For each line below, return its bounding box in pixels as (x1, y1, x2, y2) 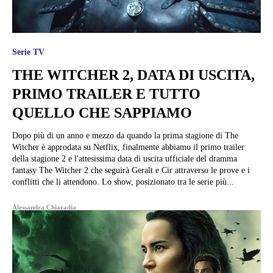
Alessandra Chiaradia (12, 203, 76, 211)
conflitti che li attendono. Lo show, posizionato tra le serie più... (12, 177, 234, 186)
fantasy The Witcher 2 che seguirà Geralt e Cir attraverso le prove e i (12, 165, 250, 175)
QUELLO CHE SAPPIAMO (12, 104, 192, 121)
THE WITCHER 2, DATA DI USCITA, (12, 66, 255, 83)
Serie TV (12, 47, 44, 57)
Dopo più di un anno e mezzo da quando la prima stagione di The (12, 130, 238, 140)
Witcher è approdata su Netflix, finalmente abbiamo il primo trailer (12, 142, 244, 152)
